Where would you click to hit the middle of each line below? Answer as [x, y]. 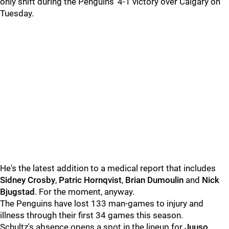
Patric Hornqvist [90, 180]
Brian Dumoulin [154, 180]
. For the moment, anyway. [85, 192]
